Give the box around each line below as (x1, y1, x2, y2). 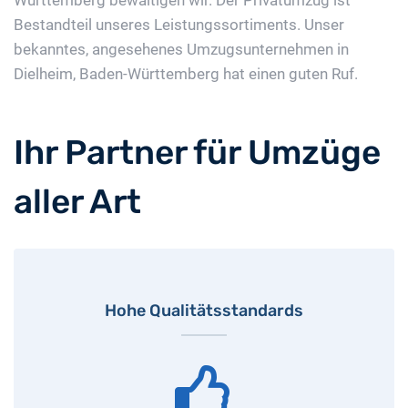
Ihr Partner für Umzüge (14, 132, 381, 173)
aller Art (14, 181, 141, 222)
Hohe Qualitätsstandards (105, 301, 303, 321)
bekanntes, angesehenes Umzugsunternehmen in (14, 40, 349, 59)
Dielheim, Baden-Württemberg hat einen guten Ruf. (14, 65, 358, 84)
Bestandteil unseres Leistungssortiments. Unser (14, 15, 344, 35)
